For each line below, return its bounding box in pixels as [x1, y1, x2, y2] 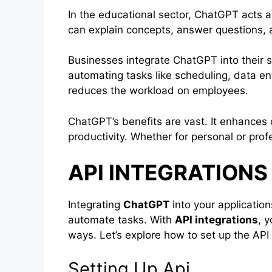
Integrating [68, 199, 123, 211]
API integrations [175, 214, 258, 226]
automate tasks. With [68, 214, 175, 226]
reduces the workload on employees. [68, 84, 248, 97]
